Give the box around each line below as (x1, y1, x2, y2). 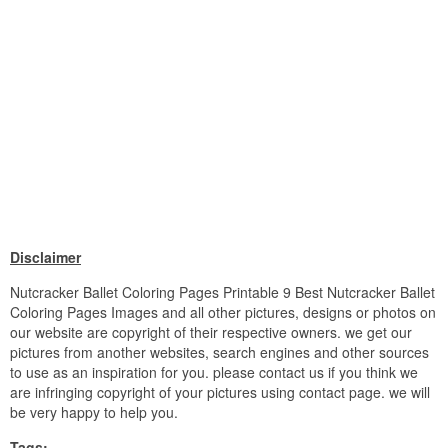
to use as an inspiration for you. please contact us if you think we (10, 362, 418, 383)
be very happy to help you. (10, 402, 178, 423)
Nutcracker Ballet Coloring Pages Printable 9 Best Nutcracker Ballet (10, 282, 435, 303)
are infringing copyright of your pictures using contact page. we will (10, 382, 430, 403)
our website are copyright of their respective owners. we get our (10, 322, 412, 343)
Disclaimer (10, 247, 81, 268)
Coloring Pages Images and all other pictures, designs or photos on (10, 302, 436, 323)
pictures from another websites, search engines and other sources (10, 342, 429, 363)
